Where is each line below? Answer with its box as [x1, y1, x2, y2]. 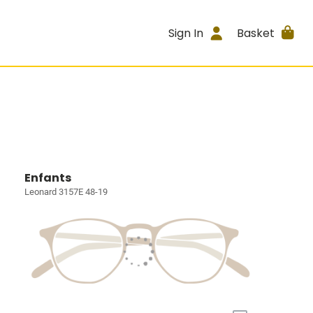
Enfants [24, 170, 72, 186]
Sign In [168, 24, 204, 41]
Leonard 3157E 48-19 [24, 187, 108, 197]
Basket [236, 24, 275, 41]
